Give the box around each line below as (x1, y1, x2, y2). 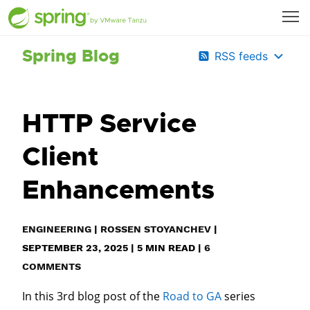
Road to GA (163, 289, 221, 304)
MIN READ (143, 242, 195, 253)
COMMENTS (22, 261, 81, 272)
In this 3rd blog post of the (22, 289, 163, 304)
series (221, 289, 255, 304)
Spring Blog (22, 45, 120, 67)
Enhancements (22, 173, 215, 207)
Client (22, 140, 98, 174)
